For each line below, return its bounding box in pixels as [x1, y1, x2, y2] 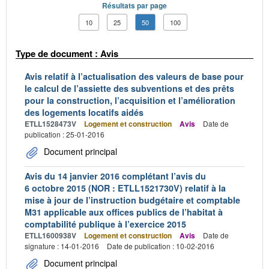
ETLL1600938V [25, 230, 76, 241]
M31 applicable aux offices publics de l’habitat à [25, 206, 223, 218]
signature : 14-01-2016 [25, 241, 99, 251]
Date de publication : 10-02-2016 [107, 241, 214, 251]
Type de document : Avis [16, 46, 118, 60]
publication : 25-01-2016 [25, 129, 104, 139]
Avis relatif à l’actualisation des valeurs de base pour [25, 70, 244, 82]
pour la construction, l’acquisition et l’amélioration [25, 94, 235, 106]
